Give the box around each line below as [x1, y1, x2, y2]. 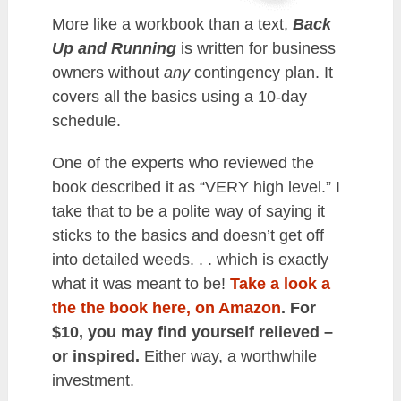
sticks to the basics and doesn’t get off [51, 226, 324, 245]
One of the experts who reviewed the [51, 154, 314, 173]
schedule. [51, 112, 121, 131]
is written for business [175, 39, 336, 58]
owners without [51, 64, 164, 82]
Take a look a [229, 275, 330, 294]
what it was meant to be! [51, 275, 230, 294]
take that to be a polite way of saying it [51, 202, 325, 221]
